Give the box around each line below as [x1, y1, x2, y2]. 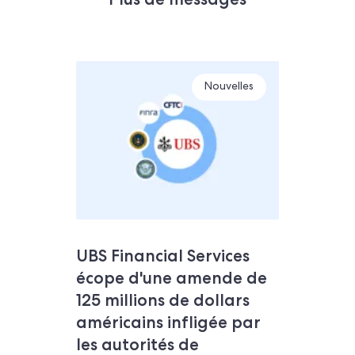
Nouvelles [204, 81, 254, 93]
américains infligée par [76, 311, 261, 333]
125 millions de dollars [76, 288, 250, 311]
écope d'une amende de [76, 266, 267, 288]
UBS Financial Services [76, 244, 250, 266]
